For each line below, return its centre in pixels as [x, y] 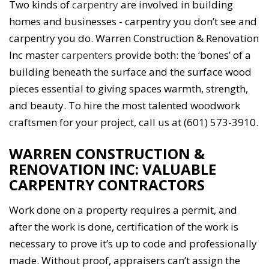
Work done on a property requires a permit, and [123, 210]
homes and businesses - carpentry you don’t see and [133, 22]
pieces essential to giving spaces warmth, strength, [128, 89]
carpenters [87, 55]
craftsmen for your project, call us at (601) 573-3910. [134, 122]
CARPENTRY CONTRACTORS [107, 185]
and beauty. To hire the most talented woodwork [125, 106]
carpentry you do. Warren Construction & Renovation [134, 38]
